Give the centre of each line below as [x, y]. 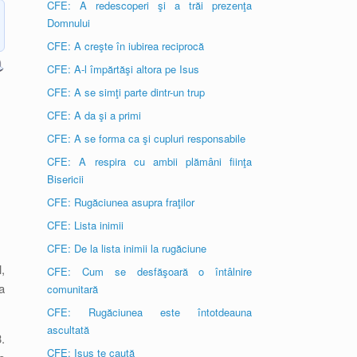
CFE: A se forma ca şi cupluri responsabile [147, 138]
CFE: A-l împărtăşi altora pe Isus [124, 69]
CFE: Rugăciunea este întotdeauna [149, 312]
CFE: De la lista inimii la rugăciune [127, 248]
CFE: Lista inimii [86, 225]
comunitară [73, 289]
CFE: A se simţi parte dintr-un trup [126, 92]
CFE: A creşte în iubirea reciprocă [126, 46]
